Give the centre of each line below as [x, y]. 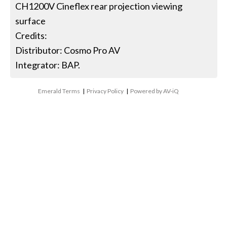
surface [31, 21]
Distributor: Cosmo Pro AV [68, 50]
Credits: [31, 36]
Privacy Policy [105, 91]
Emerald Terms [59, 91]
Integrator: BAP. [48, 65]
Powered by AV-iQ [155, 91]
